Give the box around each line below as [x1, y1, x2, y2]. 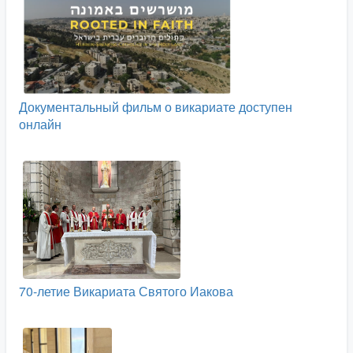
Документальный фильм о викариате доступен [19, 98, 292, 116]
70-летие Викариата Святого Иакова [19, 282, 233, 300]
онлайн [19, 115, 61, 133]
